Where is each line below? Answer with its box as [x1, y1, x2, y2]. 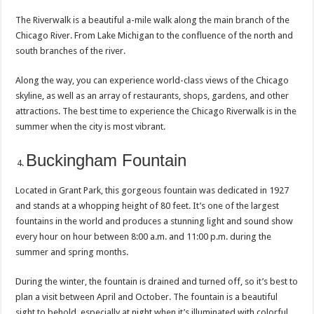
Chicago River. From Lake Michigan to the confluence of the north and [15, 30, 294, 41]
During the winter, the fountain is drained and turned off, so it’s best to [15, 276, 299, 287]
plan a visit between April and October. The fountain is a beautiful [15, 292, 278, 303]
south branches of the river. [15, 46, 126, 57]
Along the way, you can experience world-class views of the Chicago [15, 75, 289, 86]
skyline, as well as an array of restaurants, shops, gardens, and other [15, 90, 289, 102]
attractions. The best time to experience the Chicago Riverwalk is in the [15, 106, 297, 117]
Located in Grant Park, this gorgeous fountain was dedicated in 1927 [15, 185, 289, 196]
